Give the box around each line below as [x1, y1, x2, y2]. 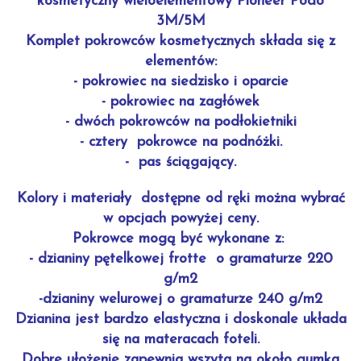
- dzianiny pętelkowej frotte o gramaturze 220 [28, 251, 333, 267]
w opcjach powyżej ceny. [102, 211, 259, 226]
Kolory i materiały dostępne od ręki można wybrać [16, 191, 345, 206]
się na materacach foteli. [102, 332, 259, 347]
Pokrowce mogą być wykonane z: [73, 231, 288, 247]
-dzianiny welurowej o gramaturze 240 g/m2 [39, 292, 322, 307]
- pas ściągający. [125, 155, 236, 170]
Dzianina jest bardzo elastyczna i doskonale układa [15, 312, 346, 327]
